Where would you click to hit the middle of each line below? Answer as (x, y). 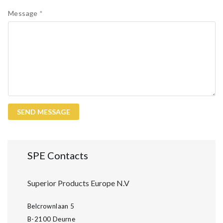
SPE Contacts (58, 155)
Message (24, 13)
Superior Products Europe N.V (78, 183)
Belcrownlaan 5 (51, 206)
